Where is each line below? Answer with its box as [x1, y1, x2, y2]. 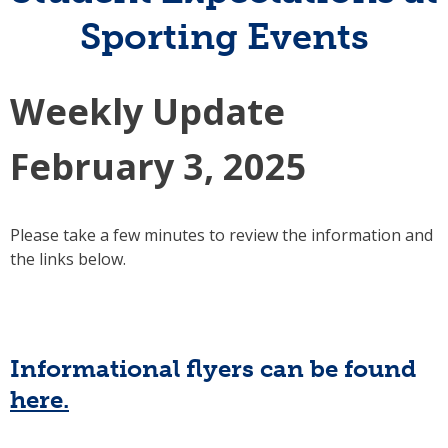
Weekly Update [10, 87, 285, 137]
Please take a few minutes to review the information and [10, 224, 433, 247]
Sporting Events [79, 15, 369, 59]
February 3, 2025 [10, 142, 307, 192]
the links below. [10, 248, 126, 271]
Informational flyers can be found [10, 353, 416, 383]
